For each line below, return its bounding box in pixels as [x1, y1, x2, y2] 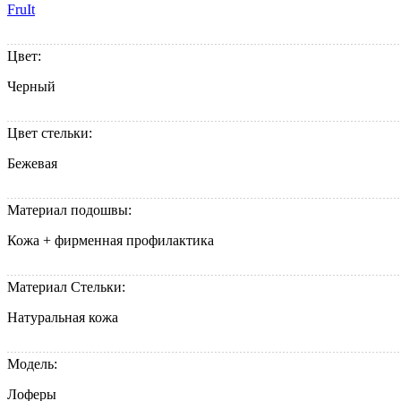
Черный [7, 79, 55, 95]
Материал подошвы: [7, 202, 135, 218]
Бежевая [7, 156, 57, 172]
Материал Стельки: [7, 279, 129, 295]
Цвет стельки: [7, 125, 96, 141]
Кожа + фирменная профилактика [7, 233, 214, 249]
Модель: [7, 356, 61, 372]
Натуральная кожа [7, 310, 118, 326]
